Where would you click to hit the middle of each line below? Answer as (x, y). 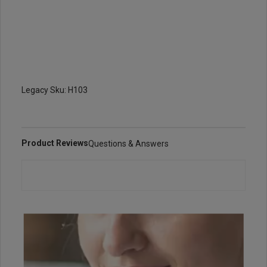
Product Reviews (55, 143)
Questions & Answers (128, 144)
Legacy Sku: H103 (55, 90)
